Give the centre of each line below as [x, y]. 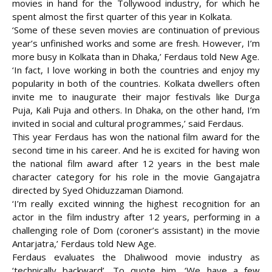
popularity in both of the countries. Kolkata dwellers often [136, 83]
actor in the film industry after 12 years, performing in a [136, 217]
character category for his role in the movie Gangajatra [136, 177]
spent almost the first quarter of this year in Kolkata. [122, 17]
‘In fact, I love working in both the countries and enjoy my [136, 70]
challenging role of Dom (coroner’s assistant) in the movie [136, 230]
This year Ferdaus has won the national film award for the [136, 137]
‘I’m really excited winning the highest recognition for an [136, 204]
